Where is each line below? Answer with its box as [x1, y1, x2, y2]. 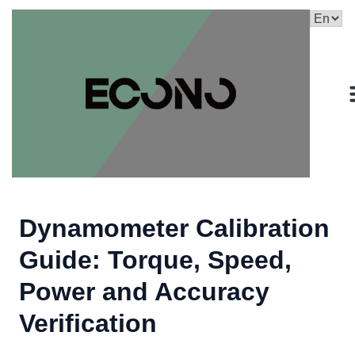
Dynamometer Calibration [19, 213, 330, 242]
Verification [19, 308, 157, 338]
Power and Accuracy [19, 277, 269, 306]
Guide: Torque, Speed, [19, 245, 292, 274]
